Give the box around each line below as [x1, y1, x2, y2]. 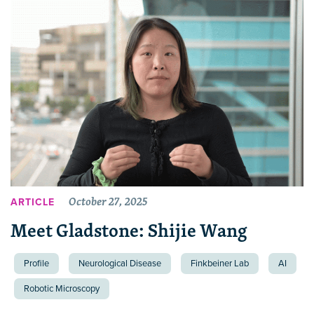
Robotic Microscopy [24, 282, 100, 294]
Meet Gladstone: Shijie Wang [11, 214, 247, 245]
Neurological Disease [78, 257, 161, 269]
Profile [24, 257, 49, 269]
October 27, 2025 [69, 191, 147, 210]
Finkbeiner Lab [191, 257, 249, 269]
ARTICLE [11, 196, 55, 208]
